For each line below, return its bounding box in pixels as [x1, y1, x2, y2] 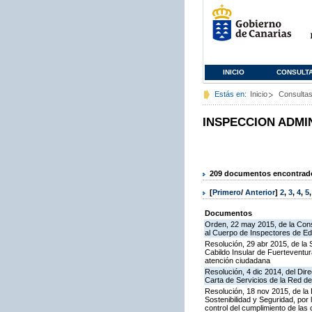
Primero [212, 188, 241, 197]
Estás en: [214, 90, 247, 98]
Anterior [245, 188, 275, 197]
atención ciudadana [205, 256, 270, 265]
